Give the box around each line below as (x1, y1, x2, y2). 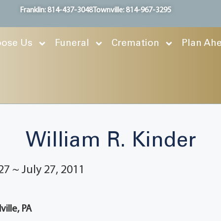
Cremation (111, 39, 159, 48)
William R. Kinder (25, 131, 196, 150)
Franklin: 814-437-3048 (20, 6, 93, 14)
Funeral (55, 39, 89, 48)
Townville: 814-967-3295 (93, 6, 172, 14)
